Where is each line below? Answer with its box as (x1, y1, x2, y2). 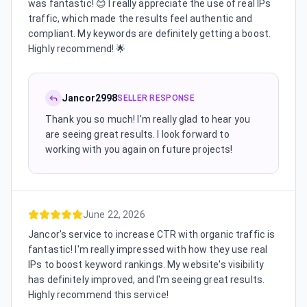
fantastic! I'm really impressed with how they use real (28, 244, 268, 255)
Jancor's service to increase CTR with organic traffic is (28, 229, 275, 240)
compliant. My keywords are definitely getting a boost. (28, 28, 271, 39)
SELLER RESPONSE (117, 93, 195, 103)
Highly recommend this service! (28, 289, 169, 300)
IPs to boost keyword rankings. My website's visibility (28, 259, 265, 270)
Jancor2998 (62, 93, 118, 103)
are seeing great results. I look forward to (45, 129, 230, 140)
